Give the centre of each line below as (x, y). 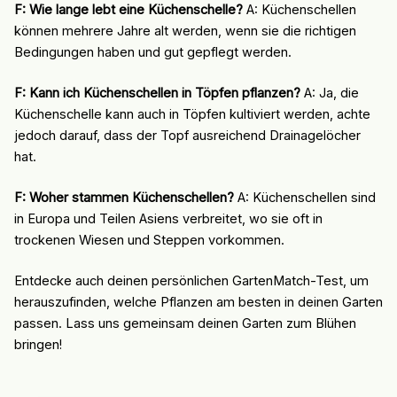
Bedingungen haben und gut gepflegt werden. (152, 53)
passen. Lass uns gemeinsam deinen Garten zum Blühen (185, 323)
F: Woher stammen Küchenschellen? (124, 197)
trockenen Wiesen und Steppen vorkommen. (149, 240)
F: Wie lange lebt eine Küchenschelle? (128, 10)
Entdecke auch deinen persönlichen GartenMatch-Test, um (191, 280)
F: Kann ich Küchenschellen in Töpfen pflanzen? (157, 93)
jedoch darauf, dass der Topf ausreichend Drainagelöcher (187, 136)
